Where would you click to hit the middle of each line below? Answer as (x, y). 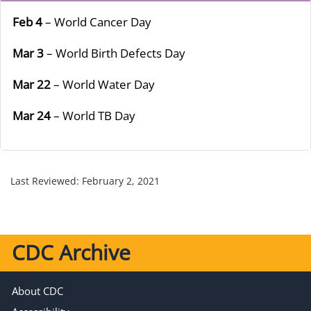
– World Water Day (103, 84)
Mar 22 (32, 84)
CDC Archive (71, 253)
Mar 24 (32, 115)
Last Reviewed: (46, 180)
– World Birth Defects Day (115, 53)
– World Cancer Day (98, 22)
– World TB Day (93, 115)
